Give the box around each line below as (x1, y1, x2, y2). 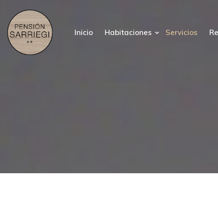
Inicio (74, 28, 93, 37)
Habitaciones (104, 28, 154, 37)
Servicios (165, 28, 198, 37)
